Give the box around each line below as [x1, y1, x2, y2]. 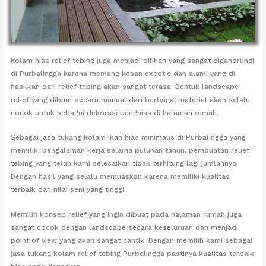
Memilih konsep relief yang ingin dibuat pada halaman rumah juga [11, 210, 242, 218]
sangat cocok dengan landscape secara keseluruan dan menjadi [11, 223, 239, 232]
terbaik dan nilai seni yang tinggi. [11, 185, 126, 194]
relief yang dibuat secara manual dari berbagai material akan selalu [11, 96, 251, 104]
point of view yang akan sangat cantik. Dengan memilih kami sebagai [11, 236, 253, 245]
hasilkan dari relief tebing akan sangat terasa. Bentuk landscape [11, 83, 239, 91]
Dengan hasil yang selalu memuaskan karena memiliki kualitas [11, 172, 230, 181]
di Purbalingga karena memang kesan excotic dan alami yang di [11, 69, 236, 78]
